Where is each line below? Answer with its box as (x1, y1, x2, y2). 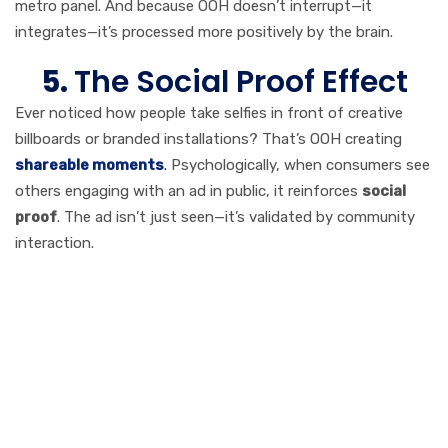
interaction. (15, 233, 94, 252)
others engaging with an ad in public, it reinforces (15, 181, 362, 200)
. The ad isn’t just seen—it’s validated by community (57, 207, 415, 226)
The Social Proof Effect (73, 60, 408, 103)
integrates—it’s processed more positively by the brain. (15, 22, 393, 41)
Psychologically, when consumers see (171, 155, 430, 174)
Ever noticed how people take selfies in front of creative (15, 103, 403, 122)
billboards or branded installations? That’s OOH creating (15, 129, 402, 148)
